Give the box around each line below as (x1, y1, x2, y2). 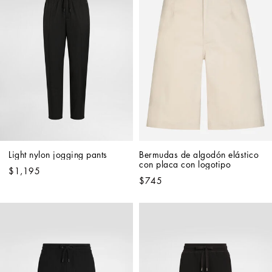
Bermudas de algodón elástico (139, 150, 259, 159)
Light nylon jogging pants (8, 150, 107, 159)
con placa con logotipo (139, 160, 231, 169)
